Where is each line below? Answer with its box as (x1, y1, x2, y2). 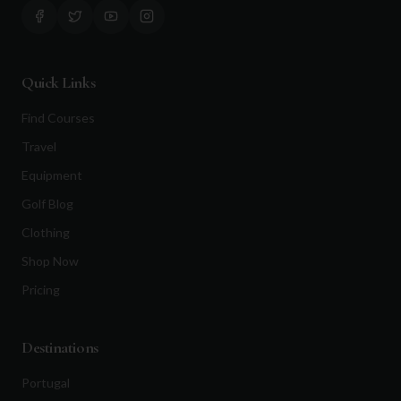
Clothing (21, 225, 70, 240)
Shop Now (21, 253, 79, 269)
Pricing (21, 282, 60, 297)
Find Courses (21, 110, 95, 125)
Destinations (21, 337, 98, 357)
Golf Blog (21, 196, 73, 211)
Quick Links (21, 73, 96, 92)
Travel (21, 139, 56, 154)
